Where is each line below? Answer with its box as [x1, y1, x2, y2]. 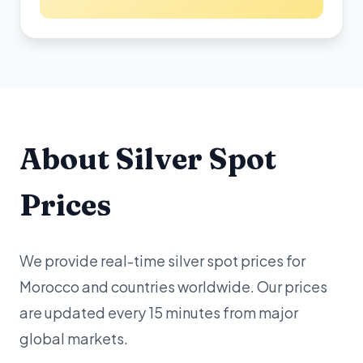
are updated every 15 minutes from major [19, 303, 298, 322]
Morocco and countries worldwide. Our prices [19, 277, 327, 296]
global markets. [19, 329, 128, 348]
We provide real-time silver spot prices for [19, 251, 305, 270]
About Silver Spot [19, 141, 276, 177]
